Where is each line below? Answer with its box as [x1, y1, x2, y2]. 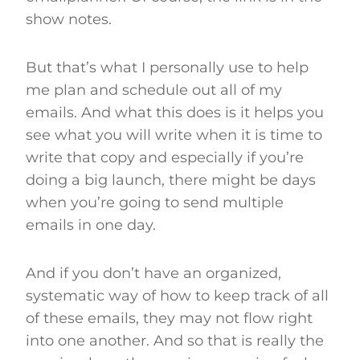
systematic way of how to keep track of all [26, 286, 329, 305]
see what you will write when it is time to [26, 125, 322, 144]
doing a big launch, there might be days [26, 170, 316, 189]
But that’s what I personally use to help [26, 58, 309, 76]
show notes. [26, 10, 116, 28]
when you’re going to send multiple [26, 193, 284, 211]
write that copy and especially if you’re [26, 148, 304, 166]
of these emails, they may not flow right [26, 309, 313, 327]
